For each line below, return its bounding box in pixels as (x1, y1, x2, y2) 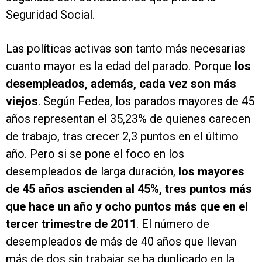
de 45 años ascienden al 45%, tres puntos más (6, 182, 252, 196)
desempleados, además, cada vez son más (6, 77, 236, 91)
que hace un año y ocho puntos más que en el (6, 199, 248, 214)
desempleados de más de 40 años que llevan (6, 235, 236, 249)
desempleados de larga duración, (6, 164, 178, 179)
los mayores (178, 164, 244, 179)
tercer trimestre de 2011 (6, 217, 136, 232)
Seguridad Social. (6, 8, 95, 22)
